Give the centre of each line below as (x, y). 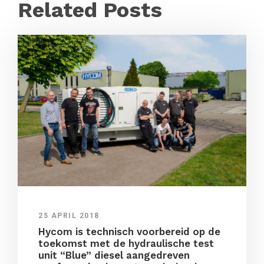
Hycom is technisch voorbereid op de (129, 232)
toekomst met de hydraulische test (126, 244)
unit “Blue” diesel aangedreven (114, 255)
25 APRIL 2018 (69, 216)
